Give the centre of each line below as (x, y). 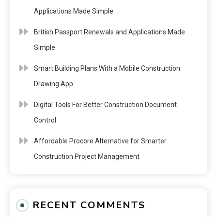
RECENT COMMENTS (89, 205)
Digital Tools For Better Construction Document (105, 104)
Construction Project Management (87, 156)
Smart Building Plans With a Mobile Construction (107, 68)
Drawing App (54, 84)
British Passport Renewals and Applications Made (109, 32)
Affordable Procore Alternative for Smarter (100, 141)
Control (45, 120)
